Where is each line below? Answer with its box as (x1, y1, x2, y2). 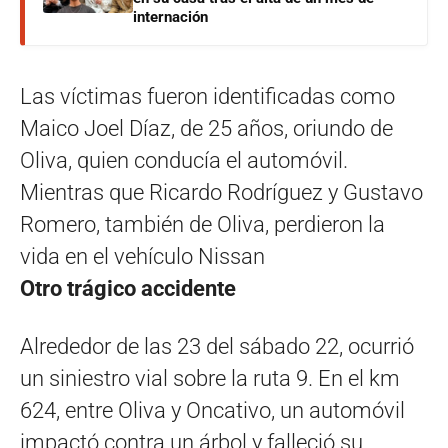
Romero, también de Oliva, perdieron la (20, 212, 385, 237)
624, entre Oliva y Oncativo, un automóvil (20, 398, 405, 423)
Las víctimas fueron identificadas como (20, 84, 395, 109)
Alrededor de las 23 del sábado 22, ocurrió (20, 334, 414, 359)
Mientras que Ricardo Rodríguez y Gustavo (20, 180, 423, 205)
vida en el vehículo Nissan (20, 244, 265, 269)
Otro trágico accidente (20, 276, 236, 301)
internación (133, 8, 208, 26)
